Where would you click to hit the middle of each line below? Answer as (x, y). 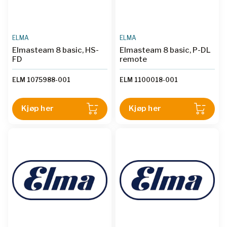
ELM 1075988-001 (41, 80)
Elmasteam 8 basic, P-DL (165, 50)
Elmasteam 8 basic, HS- (55, 50)
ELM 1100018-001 (149, 80)
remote (133, 59)
